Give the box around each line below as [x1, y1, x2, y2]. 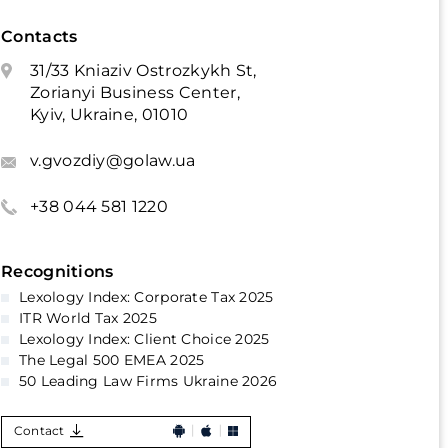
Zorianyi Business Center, [29, 83, 240, 102]
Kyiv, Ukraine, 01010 [29, 105, 189, 124]
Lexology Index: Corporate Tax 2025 [18, 288, 274, 306]
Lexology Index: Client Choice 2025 [18, 330, 270, 348]
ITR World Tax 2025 [18, 309, 158, 327]
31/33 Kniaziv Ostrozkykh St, [29, 61, 257, 80]
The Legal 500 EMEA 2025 [18, 351, 205, 369]
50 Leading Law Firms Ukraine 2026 [18, 372, 278, 390]
